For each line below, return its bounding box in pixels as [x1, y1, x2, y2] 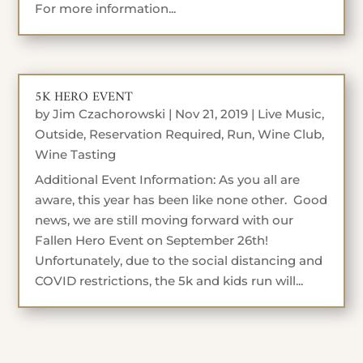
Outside [35, 126, 84, 142]
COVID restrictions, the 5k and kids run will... [35, 272, 304, 288]
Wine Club [258, 126, 322, 142]
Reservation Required [89, 126, 222, 142]
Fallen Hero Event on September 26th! [35, 232, 272, 248]
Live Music [258, 105, 322, 122]
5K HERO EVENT [35, 85, 134, 109]
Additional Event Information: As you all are [35, 171, 301, 187]
